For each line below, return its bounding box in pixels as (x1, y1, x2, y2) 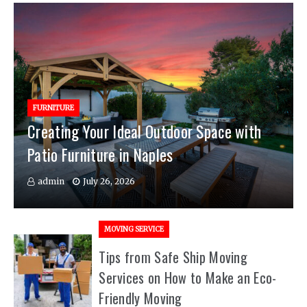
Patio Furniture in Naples (27, 143, 173, 167)
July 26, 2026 (83, 176, 135, 186)
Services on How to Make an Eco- (99, 267, 277, 288)
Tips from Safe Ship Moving (99, 247, 248, 267)
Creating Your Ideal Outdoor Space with (27, 120, 262, 143)
